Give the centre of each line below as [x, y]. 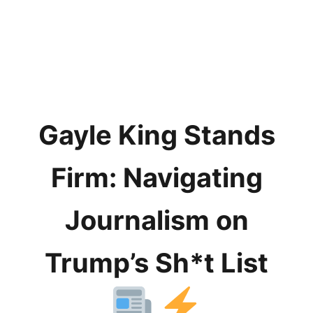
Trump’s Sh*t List [156, 262]
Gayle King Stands [156, 134]
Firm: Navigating [156, 177]
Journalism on [156, 220]
